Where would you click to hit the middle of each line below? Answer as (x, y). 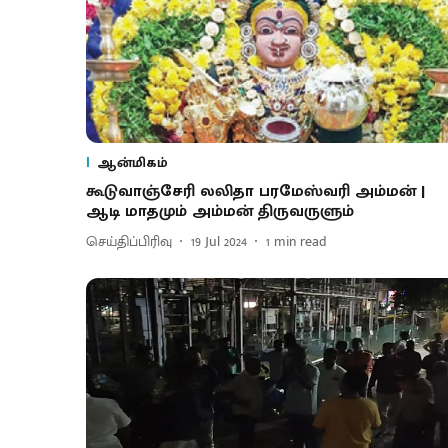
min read (300, 242)
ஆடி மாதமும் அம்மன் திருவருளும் (220, 211)
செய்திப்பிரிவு (129, 242)
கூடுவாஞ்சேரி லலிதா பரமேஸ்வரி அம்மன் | (255, 191)
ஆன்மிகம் (132, 162)
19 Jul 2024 (219, 242)
